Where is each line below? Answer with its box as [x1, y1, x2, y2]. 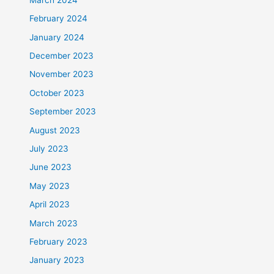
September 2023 [29, 106, 97, 117]
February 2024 [29, 13, 88, 24]
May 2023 [29, 180, 70, 191]
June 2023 [29, 162, 72, 172]
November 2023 [29, 69, 94, 80]
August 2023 [29, 125, 81, 135]
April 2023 [29, 199, 70, 210]
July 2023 [29, 144, 69, 154]
